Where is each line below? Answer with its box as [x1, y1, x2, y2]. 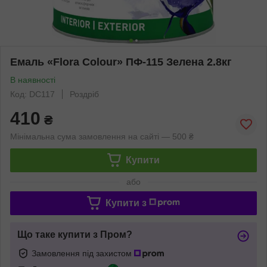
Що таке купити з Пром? [17, 229, 132, 240]
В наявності [10, 74, 55, 85]
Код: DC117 [10, 89, 55, 99]
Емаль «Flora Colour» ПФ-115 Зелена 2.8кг [10, 55, 232, 68]
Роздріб [70, 89, 99, 99]
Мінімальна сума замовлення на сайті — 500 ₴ [10, 131, 194, 141]
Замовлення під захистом [32, 248, 134, 258]
